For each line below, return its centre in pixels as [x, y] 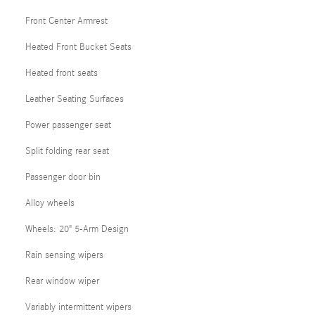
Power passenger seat [68, 125]
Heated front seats [62, 73]
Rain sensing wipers [64, 255]
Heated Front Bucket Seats [78, 47]
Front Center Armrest [66, 21]
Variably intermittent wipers [78, 307]
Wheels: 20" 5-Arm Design [77, 229]
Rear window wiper [62, 281]
